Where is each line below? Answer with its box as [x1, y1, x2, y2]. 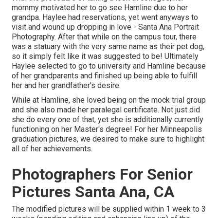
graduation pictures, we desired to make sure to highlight [12, 134, 204, 144]
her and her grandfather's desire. [12, 80, 121, 90]
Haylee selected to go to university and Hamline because [12, 61, 206, 71]
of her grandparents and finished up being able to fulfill [12, 71, 197, 80]
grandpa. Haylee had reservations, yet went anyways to [12, 12, 198, 22]
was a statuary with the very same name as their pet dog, [12, 41, 204, 51]
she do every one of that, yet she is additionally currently [12, 114, 203, 124]
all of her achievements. [12, 144, 92, 153]
